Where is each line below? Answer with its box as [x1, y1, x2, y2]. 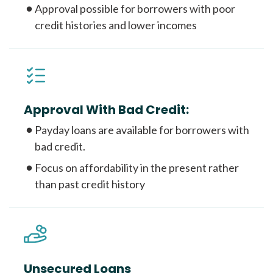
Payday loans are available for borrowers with [35, 123, 249, 137]
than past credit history [35, 177, 145, 191]
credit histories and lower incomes [35, 18, 197, 32]
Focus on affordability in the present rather [35, 161, 239, 175]
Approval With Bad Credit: [24, 101, 189, 119]
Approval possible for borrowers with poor [35, 2, 235, 16]
